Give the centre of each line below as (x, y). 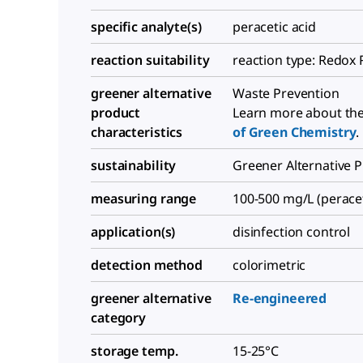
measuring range (144, 198)
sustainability (134, 165)
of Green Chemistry (295, 132)
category (119, 317)
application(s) (133, 231)
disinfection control (292, 231)
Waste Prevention (286, 93)
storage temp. (135, 350)
